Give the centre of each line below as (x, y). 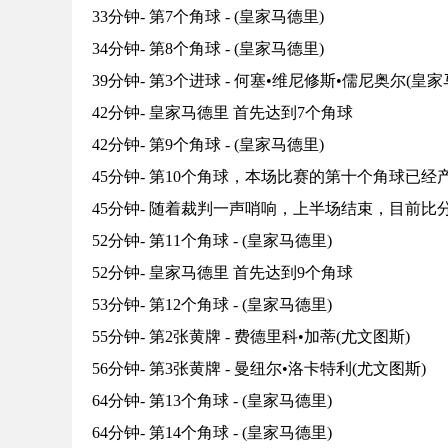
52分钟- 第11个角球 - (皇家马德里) (212, 241)
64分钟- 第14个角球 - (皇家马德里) (212, 433)
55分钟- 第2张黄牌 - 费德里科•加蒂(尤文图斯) (251, 337)
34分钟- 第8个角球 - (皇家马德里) (208, 49)
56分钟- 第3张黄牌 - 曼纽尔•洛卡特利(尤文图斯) (259, 369)
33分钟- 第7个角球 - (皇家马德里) (208, 17)
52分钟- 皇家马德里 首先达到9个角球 (222, 273)
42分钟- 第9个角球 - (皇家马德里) (208, 145)
